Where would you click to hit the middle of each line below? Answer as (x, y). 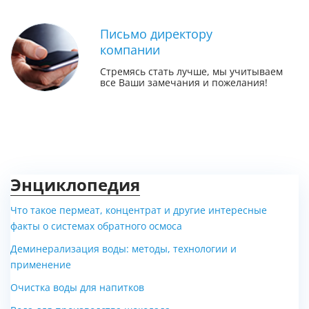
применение (41, 265)
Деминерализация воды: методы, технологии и (123, 249)
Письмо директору (156, 34)
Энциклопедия (75, 185)
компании (130, 50)
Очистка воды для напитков (77, 287)
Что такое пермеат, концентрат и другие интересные (139, 210)
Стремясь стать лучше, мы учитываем (191, 71)
